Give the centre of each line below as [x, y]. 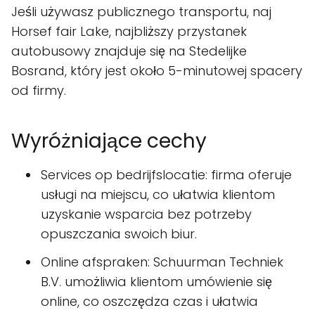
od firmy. [39, 91]
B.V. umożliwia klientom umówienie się [156, 282]
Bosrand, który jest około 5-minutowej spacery [157, 71]
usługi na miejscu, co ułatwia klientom [158, 195]
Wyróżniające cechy [109, 141]
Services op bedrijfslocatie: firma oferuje [166, 175]
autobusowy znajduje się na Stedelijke [129, 51]
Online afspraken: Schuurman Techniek [162, 262]
